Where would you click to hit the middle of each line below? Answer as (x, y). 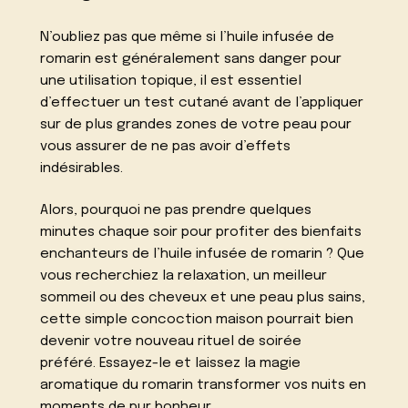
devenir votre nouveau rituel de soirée (171, 342)
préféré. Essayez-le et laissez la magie (171, 364)
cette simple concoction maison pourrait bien (197, 320)
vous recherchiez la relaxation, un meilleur (184, 276)
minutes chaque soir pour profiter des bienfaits (201, 233)
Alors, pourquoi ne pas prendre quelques (176, 211)
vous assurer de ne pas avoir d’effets (166, 146)
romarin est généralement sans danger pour (191, 59)
